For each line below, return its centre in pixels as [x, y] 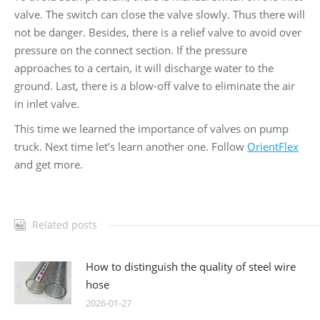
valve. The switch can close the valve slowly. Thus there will [160, 15]
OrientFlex [273, 147]
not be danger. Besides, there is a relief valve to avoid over [158, 32]
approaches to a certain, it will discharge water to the [144, 68]
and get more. [49, 165]
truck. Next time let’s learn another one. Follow [131, 147]
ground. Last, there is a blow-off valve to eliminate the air [155, 86]
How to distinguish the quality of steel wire [191, 267]
